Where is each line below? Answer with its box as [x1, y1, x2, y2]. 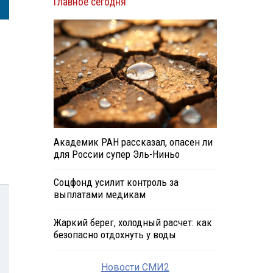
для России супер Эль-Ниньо [53, 148, 180, 161]
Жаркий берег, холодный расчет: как [53, 216, 212, 229]
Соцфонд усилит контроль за [53, 176, 179, 189]
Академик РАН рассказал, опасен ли [53, 136, 213, 149]
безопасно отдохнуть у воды [53, 229, 176, 241]
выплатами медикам [53, 188, 146, 201]
